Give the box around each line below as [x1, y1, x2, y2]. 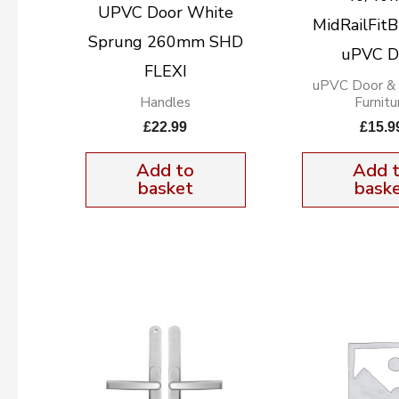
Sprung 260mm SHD [87, 30, 243, 53]
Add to [136, 159, 195, 183]
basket [137, 176, 193, 201]
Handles [140, 93, 191, 111]
